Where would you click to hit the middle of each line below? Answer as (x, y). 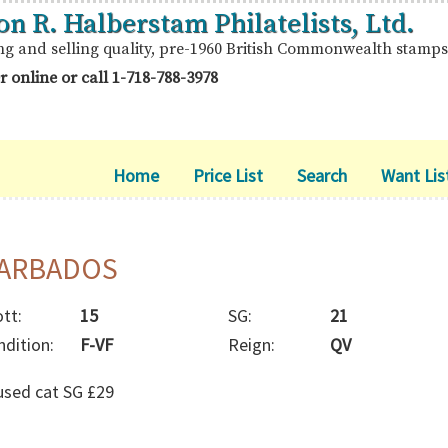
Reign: (251, 344)
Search (322, 175)
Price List (228, 175)
